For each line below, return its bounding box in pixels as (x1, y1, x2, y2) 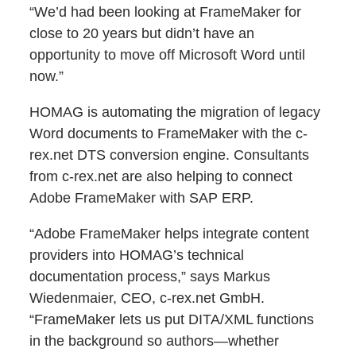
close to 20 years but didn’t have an (29, 25, 255, 42)
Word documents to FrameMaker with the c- (29, 126, 308, 142)
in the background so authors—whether (29, 333, 280, 350)
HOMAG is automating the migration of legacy (29, 104, 321, 121)
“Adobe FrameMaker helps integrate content (29, 226, 310, 242)
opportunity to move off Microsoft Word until (29, 47, 306, 64)
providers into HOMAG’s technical (29, 247, 245, 264)
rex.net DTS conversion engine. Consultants (29, 147, 310, 164)
